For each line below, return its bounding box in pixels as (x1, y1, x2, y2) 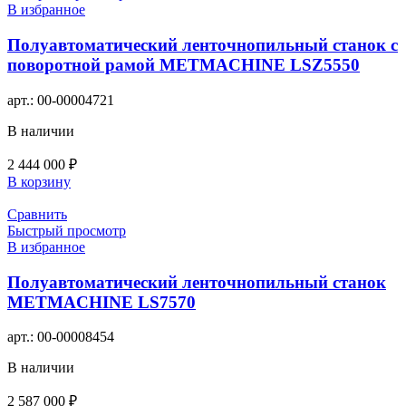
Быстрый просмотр (7, 222, 126, 238)
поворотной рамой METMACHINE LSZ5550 (7, 55, 360, 75)
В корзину (7, 173, 71, 189)
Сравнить (7, 206, 67, 222)
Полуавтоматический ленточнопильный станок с (7, 35, 398, 55)
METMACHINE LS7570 (7, 292, 196, 312)
